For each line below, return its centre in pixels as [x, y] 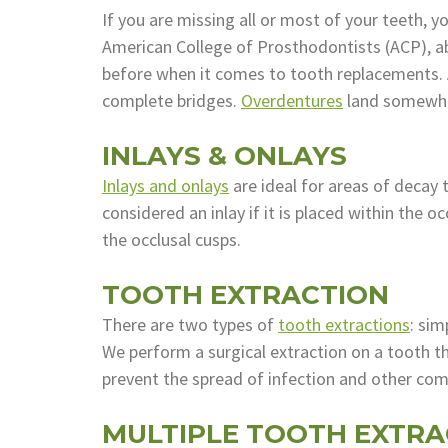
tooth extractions [344, 324]
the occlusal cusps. [171, 239]
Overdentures [292, 100]
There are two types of [190, 324]
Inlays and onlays [165, 185]
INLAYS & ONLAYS [224, 156]
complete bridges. [171, 100]
